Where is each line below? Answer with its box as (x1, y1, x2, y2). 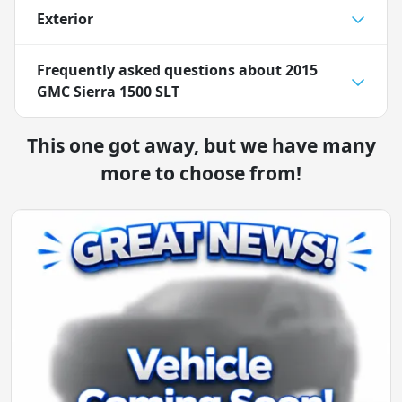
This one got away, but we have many (26, 132, 376, 158)
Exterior (37, 8, 93, 29)
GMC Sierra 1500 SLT (37, 81, 179, 101)
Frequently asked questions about (37, 59, 285, 80)
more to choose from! (100, 160, 301, 186)
